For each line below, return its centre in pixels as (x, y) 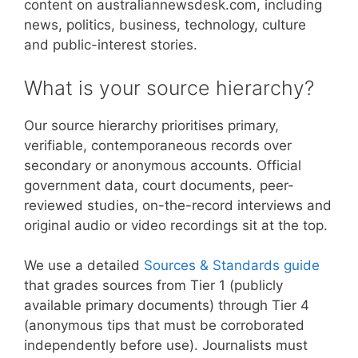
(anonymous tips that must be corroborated (164, 325)
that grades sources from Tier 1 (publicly (153, 285)
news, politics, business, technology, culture (165, 25)
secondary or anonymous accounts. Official (163, 165)
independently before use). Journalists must (166, 345)
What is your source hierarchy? (169, 88)
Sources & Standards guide (232, 265)
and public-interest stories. (111, 45)
